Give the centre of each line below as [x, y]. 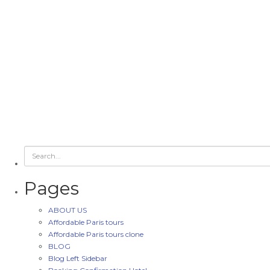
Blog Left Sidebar [78, 258]
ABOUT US [67, 210]
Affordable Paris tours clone [96, 234]
